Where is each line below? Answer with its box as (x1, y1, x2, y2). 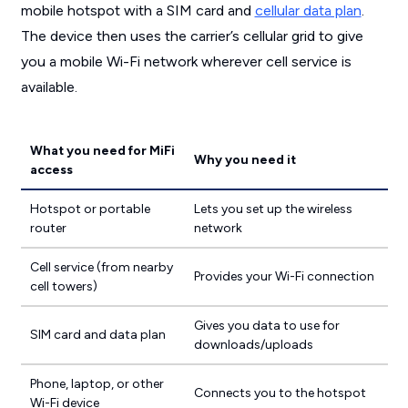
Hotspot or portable (29, 201, 150, 217)
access (29, 162, 73, 178)
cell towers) (29, 279, 97, 294)
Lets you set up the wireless (193, 201, 352, 217)
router (29, 220, 66, 236)
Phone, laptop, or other (29, 376, 164, 392)
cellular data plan (254, 2, 362, 19)
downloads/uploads (193, 337, 313, 352)
